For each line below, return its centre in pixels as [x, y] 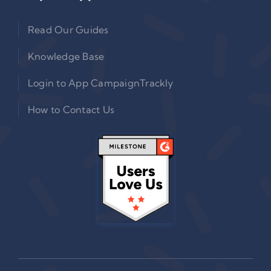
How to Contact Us [71, 110]
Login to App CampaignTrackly [100, 83]
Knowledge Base [66, 57]
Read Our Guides [68, 30]
